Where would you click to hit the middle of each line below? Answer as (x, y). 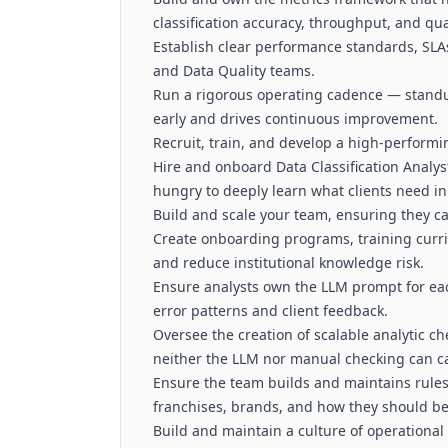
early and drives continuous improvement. (295, 118)
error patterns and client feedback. (270, 310)
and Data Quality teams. (234, 70)
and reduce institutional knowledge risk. (288, 262)
